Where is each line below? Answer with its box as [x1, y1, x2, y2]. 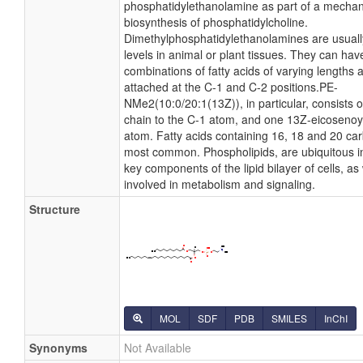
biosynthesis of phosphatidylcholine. [124, 14, 308, 30]
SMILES [271, 311, 307, 325]
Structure [29, 201, 80, 217]
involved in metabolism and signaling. [124, 176, 315, 192]
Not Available [124, 340, 191, 356]
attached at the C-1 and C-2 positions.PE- [124, 79, 338, 95]
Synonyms [29, 340, 88, 356]
